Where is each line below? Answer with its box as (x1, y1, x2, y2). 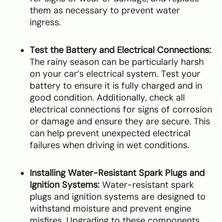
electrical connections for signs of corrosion (30, 104, 212, 115)
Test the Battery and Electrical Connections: (30, 44, 211, 55)
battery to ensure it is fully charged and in (30, 80, 202, 91)
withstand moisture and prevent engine (30, 203, 191, 214)
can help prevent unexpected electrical (30, 127, 190, 139)
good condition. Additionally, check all (30, 92, 185, 103)
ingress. (30, 16, 61, 28)
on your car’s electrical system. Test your (30, 68, 200, 79)
